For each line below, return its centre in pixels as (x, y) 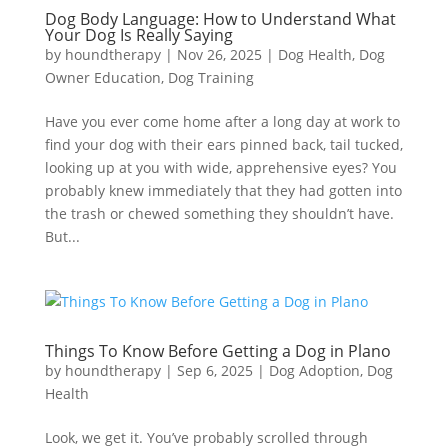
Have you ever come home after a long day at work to (222, 121)
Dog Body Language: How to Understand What (220, 19)
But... (62, 236)
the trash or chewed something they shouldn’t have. (219, 213)
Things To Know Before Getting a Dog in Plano (217, 351)
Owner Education (102, 77)
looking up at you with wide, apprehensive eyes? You (220, 167)
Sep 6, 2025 (214, 370)
